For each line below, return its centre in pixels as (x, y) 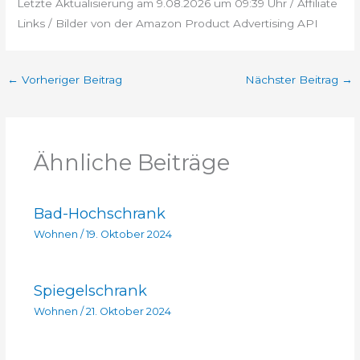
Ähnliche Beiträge (131, 162)
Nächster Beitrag (293, 80)
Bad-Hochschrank (99, 214)
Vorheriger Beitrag (71, 80)
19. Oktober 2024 (129, 234)
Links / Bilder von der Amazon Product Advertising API (168, 24)
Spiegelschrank (90, 291)
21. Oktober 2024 (128, 311)
